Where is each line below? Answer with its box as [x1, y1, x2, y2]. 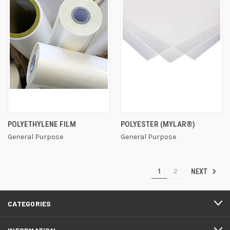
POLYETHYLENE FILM [8, 119, 76, 129]
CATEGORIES [8, 199, 51, 208]
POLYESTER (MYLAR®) [120, 119, 195, 129]
